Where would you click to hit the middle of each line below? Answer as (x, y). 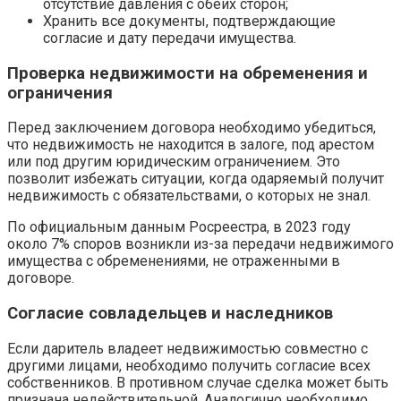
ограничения (60, 93)
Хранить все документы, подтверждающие (189, 21)
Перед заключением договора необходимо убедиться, (192, 128)
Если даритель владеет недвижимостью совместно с (188, 348)
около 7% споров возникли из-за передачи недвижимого (200, 244)
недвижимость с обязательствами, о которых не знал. (189, 196)
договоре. (41, 278)
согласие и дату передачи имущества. (170, 38)
